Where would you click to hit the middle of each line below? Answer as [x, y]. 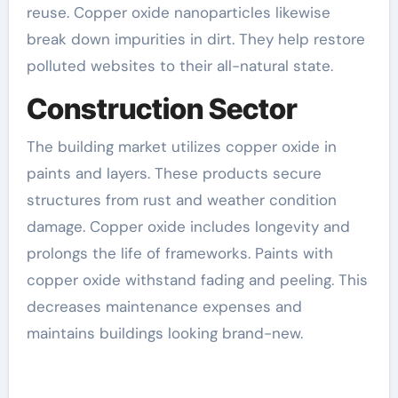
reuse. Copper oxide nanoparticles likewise [178, 12]
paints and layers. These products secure [174, 173]
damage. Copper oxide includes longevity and [188, 226]
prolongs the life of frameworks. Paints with [179, 253]
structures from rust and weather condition [181, 199]
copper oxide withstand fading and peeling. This [197, 279]
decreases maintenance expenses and [164, 306]
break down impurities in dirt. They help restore [195, 39]
